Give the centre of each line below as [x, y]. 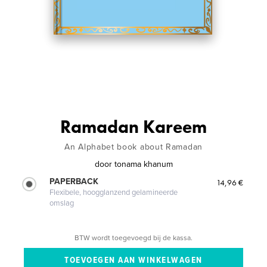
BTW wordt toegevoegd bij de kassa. [133, 237]
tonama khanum [143, 164]
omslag [62, 203]
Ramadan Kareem [133, 127]
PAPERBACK [74, 181]
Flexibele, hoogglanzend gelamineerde [114, 192]
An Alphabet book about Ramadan [133, 147]
